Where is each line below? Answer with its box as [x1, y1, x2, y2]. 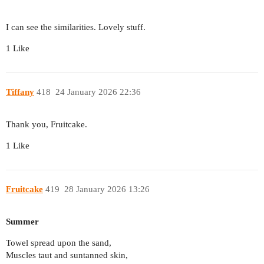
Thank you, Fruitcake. [6, 119, 87, 129]
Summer [6, 217, 39, 227]
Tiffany [6, 87, 34, 97]
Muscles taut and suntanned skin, [6, 250, 128, 260]
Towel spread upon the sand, [6, 238, 111, 248]
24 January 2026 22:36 [55, 87, 141, 97]
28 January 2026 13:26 [64, 184, 150, 194]
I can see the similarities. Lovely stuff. [6, 22, 146, 32]
